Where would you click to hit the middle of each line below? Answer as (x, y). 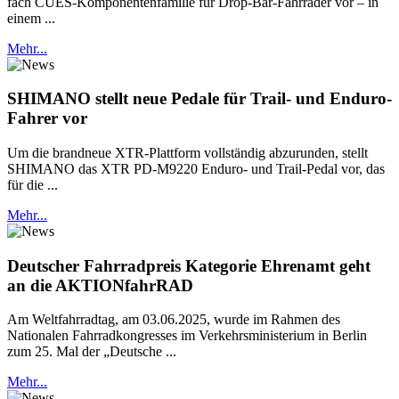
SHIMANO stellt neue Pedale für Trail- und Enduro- (199, 99)
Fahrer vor (47, 118)
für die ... (33, 185)
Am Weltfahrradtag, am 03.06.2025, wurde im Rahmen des (174, 320)
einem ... (31, 18)
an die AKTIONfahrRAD (100, 285)
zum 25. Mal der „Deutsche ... (92, 352)
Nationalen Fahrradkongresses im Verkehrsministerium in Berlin (187, 336)
